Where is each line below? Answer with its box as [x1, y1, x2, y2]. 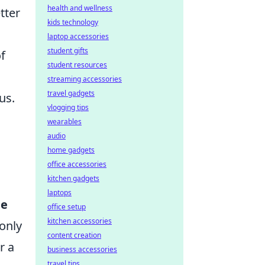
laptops [47, 188, 72, 198]
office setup [47, 202, 86, 212]
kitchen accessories [47, 216, 112, 226]
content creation [47, 230, 101, 240]
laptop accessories [47, 31, 109, 41]
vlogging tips [47, 102, 89, 112]
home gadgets [47, 145, 95, 155]
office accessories [47, 159, 106, 169]
